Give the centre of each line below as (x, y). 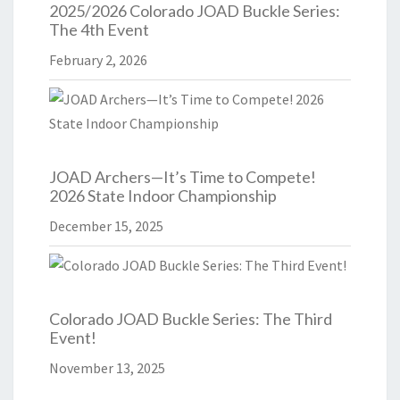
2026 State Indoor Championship (163, 196)
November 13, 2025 (107, 368)
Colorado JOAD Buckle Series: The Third (191, 319)
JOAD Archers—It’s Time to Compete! (183, 177)
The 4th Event (99, 29)
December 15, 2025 (106, 226)
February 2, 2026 (98, 60)
